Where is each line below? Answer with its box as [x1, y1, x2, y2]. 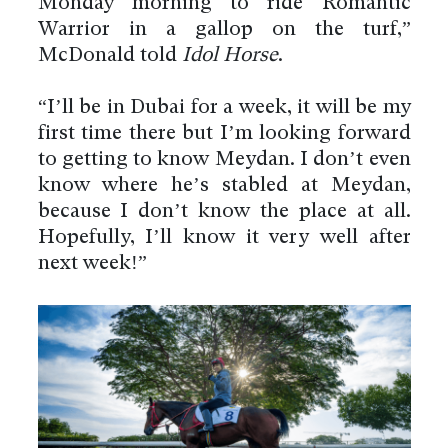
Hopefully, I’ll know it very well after [37, 227, 411, 248]
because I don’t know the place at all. [37, 201, 411, 222]
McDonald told [37, 45, 182, 66]
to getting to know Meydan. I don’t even [37, 149, 411, 170]
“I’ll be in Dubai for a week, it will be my [37, 97, 411, 118]
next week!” [37, 253, 147, 274]
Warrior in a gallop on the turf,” [37, 19, 411, 40]
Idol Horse [181, 45, 278, 66]
